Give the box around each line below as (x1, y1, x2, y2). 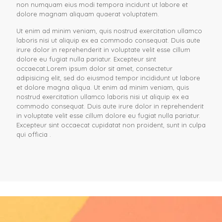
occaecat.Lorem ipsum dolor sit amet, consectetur (16, 64, 172, 72)
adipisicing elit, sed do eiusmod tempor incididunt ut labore (16, 74, 200, 82)
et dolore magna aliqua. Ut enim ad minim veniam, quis (16, 83, 189, 91)
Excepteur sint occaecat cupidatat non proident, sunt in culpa (16, 121, 206, 129)
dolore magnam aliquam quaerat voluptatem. (16, 10, 159, 18)
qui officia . (16, 130, 51, 138)
